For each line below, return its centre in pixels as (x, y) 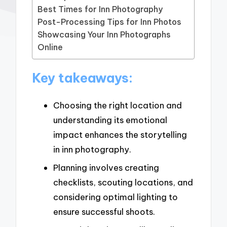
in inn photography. (92, 149)
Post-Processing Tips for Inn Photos (110, 22)
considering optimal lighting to (116, 197)
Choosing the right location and (118, 105)
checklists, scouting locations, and (123, 182)
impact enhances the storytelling (120, 135)
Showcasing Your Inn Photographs (104, 34)
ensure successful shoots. (104, 211)
